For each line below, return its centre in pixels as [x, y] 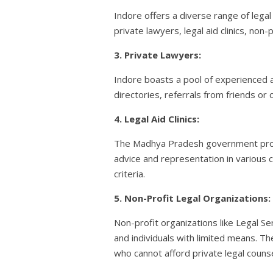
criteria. [129, 174]
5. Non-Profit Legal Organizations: [192, 198]
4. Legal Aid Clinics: [157, 119]
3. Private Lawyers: [158, 55]
